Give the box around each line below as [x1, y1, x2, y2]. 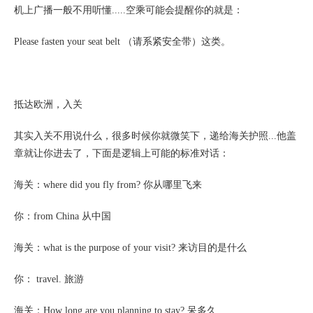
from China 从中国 [34, 211, 111, 221]
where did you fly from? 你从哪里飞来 [43, 180, 202, 190]
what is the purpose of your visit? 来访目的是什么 [43, 242, 247, 253]
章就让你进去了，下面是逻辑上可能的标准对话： [14, 148, 229, 159]
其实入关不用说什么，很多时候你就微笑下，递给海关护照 [14, 131, 268, 141]
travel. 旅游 [34, 274, 84, 284]
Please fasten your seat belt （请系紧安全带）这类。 [14, 36, 231, 47]
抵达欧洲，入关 [14, 99, 82, 110]
